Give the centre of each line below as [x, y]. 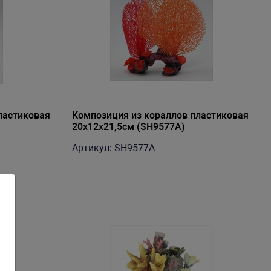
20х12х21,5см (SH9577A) [128, 127]
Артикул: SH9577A [113, 148]
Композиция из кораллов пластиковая [160, 115]
